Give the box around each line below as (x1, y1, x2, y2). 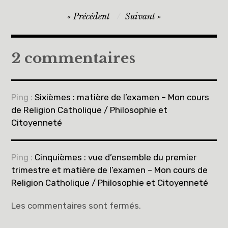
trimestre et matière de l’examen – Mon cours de (11, 165, 208, 176)
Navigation (11, 7, 87, 25)
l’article (11, 39, 61, 58)
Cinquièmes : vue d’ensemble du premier (35, 152, 197, 163)
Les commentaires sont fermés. (11, 201, 141, 211)
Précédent (73, 11, 110, 22)
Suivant (125, 11, 155, 22)
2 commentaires (11, 49, 136, 68)
